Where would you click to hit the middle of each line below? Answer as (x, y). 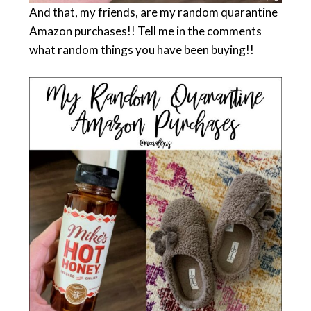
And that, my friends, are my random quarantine (153, 12)
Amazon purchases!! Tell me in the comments (145, 31)
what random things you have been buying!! (141, 49)
